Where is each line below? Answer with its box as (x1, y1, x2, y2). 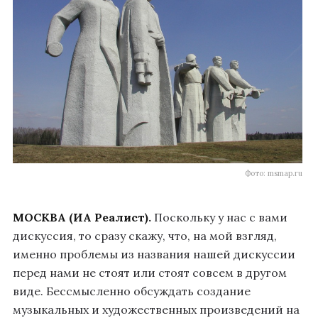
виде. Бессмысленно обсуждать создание (13, 284, 251, 299)
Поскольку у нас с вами (151, 210, 287, 225)
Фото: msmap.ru (245, 168, 302, 179)
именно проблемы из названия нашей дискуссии (13, 247, 295, 262)
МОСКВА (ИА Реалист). (13, 210, 151, 225)
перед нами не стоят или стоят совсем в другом (13, 265, 287, 280)
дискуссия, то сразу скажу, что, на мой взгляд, (13, 229, 277, 243)
